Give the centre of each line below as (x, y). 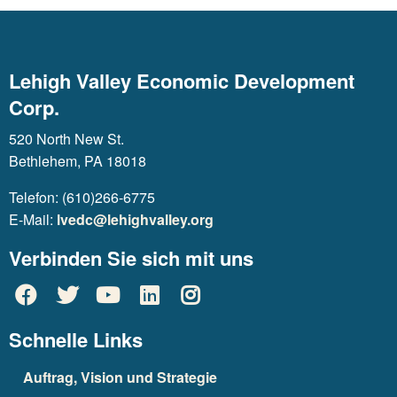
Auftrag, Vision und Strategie (120, 377)
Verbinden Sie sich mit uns (131, 258)
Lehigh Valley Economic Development (182, 81)
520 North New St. (66, 139)
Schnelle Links (76, 340)
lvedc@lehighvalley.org (135, 219)
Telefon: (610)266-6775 (82, 197)
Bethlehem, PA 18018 (78, 161)
